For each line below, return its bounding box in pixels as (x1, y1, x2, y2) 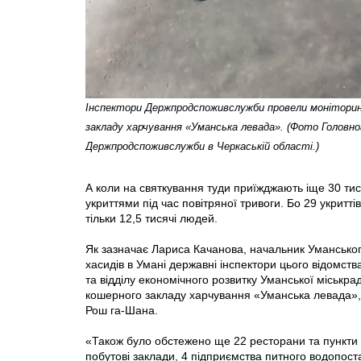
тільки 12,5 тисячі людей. (85, 211, 218, 225)
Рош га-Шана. (85, 303, 158, 317)
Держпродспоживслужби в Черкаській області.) (85, 139, 319, 152)
